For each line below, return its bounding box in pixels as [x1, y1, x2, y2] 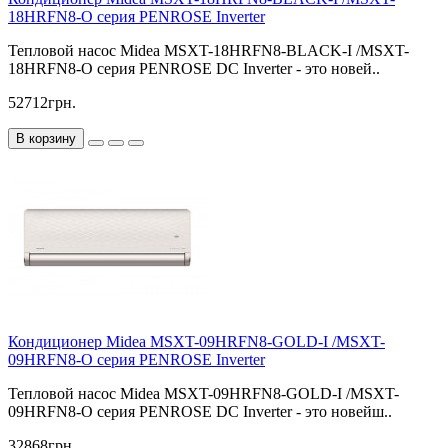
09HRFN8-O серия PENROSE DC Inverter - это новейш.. [8, 402, 392, 420]
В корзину [16, 130, 76, 146]
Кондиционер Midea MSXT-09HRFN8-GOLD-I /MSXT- [8, 332, 385, 350]
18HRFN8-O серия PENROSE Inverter [8, 7, 265, 25]
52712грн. [8, 93, 76, 111]
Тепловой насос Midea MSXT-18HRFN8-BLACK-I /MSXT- [8, 41, 409, 59]
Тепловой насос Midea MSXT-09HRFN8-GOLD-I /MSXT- [8, 384, 399, 402]
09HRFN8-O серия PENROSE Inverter [8, 350, 265, 368]
